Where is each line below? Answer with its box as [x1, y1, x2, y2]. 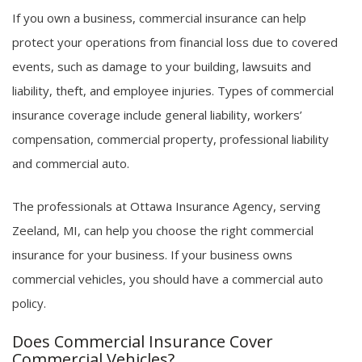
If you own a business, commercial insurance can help [12, 10, 306, 27]
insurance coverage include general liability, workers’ [12, 107, 302, 124]
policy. [12, 294, 46, 311]
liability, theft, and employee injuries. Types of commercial [12, 82, 334, 99]
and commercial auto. [12, 155, 129, 172]
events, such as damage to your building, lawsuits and [12, 58, 311, 75]
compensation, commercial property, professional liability [12, 131, 329, 148]
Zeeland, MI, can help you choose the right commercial [12, 221, 314, 238]
